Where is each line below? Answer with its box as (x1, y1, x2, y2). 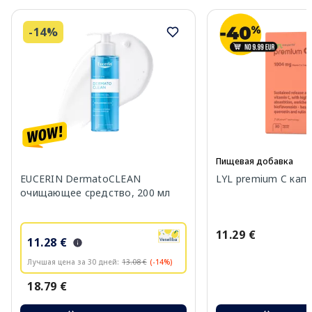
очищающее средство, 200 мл (20, 185, 171, 199)
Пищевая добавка (215, 155, 293, 167)
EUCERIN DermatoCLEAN (20, 171, 141, 185)
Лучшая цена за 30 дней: (27, 256, 119, 267)
